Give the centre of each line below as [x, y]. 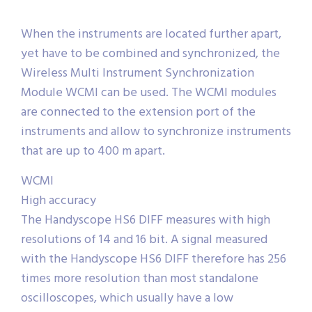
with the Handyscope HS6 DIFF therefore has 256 [154, 260]
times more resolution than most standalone [140, 279]
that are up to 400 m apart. [93, 152]
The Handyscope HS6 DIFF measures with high [146, 221]
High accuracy [58, 201]
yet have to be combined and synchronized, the [150, 54]
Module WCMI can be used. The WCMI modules [149, 93]
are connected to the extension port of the [138, 113]
